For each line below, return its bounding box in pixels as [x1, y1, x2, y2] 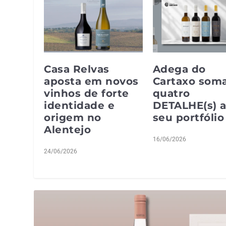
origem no [44, 111, 101, 124]
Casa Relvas [44, 63, 109, 75]
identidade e [44, 99, 115, 111]
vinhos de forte [44, 87, 129, 99]
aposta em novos [44, 75, 139, 87]
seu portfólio [152, 111, 224, 124]
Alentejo [44, 123, 91, 136]
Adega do [152, 63, 206, 75]
